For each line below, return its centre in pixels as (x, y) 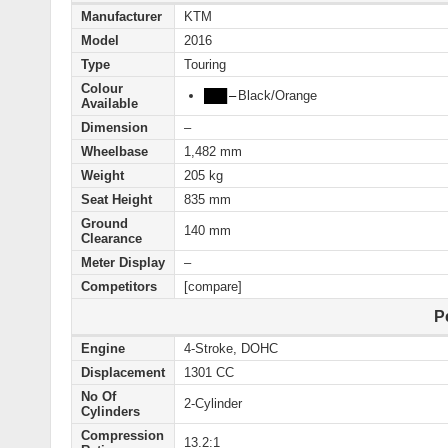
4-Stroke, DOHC (231, 349)
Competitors (119, 287)
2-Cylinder (213, 404)
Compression (122, 436)
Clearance (111, 239)
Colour (102, 89)
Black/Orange (275, 96)
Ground (104, 224)
